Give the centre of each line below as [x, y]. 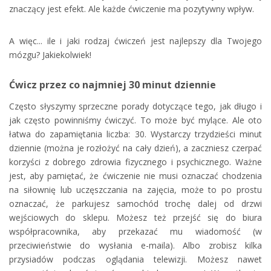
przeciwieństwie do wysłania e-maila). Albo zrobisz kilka [135, 246]
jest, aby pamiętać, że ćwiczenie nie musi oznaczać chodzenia [135, 176]
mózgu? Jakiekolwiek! [50, 55]
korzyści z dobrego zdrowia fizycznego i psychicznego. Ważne [135, 162]
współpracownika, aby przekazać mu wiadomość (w [135, 232]
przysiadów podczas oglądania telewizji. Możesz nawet [135, 260]
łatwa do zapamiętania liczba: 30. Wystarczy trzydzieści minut [135, 134]
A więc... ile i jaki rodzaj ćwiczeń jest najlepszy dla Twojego [135, 41]
